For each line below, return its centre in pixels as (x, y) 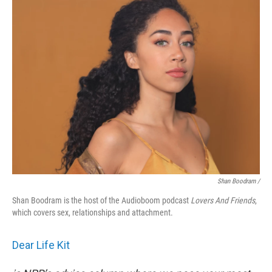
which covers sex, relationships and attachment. (93, 212)
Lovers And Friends (222, 200)
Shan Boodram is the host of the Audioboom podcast (100, 200)
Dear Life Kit (41, 245)
